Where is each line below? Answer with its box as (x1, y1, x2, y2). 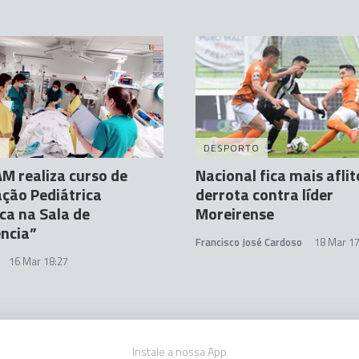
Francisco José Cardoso (196, 234, 302, 250)
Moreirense (196, 201, 274, 226)
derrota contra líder (196, 182, 333, 207)
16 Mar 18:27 (9, 253, 68, 269)
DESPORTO (204, 140, 260, 155)
